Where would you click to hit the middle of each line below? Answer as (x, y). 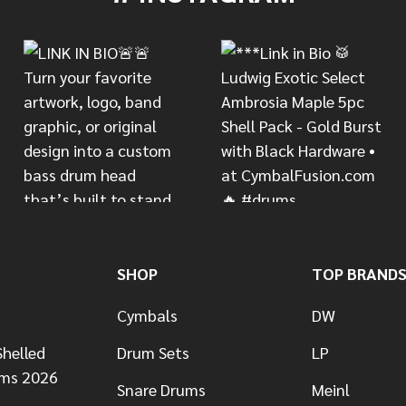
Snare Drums (161, 389)
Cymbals (147, 314)
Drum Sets (153, 352)
